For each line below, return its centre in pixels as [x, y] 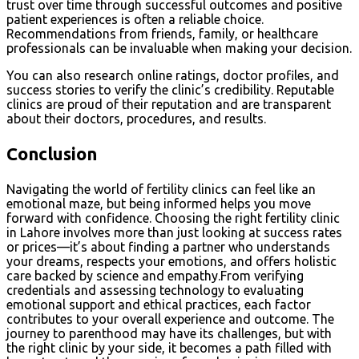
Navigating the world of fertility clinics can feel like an [161, 189]
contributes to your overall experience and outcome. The [170, 319]
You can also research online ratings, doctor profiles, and [173, 75]
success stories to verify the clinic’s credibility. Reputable [170, 90]
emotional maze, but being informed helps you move [159, 204]
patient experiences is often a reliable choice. [135, 19]
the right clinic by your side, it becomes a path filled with [169, 348]
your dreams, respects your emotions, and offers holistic [171, 261]
